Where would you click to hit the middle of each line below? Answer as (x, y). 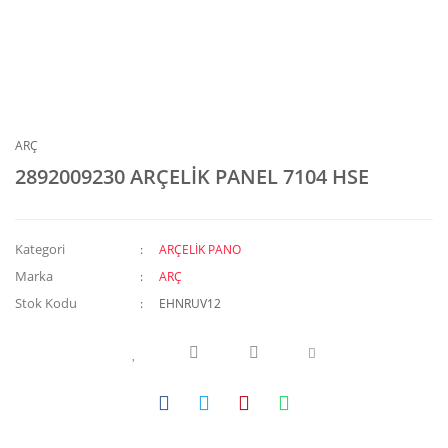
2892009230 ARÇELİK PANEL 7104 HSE (192, 176)
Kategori (40, 249)
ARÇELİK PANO (200, 249)
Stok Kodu (46, 303)
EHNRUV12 (190, 303)
